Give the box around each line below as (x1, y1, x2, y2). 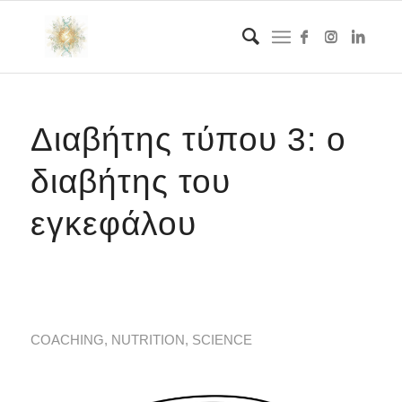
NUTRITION (110, 333, 185, 347)
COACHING (30, 333, 104, 347)
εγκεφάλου (30, 205, 197, 242)
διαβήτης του (30, 163, 231, 200)
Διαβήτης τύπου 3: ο (30, 121, 346, 158)
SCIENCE (191, 333, 252, 347)
